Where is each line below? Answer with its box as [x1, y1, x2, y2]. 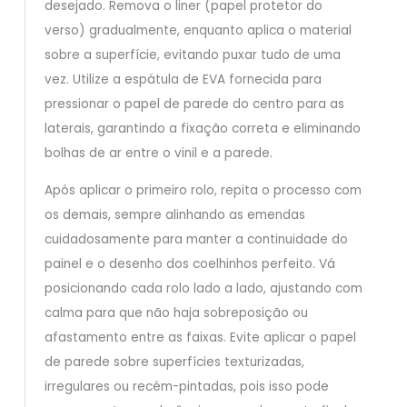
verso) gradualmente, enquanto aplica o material [44, 21, 352, 39]
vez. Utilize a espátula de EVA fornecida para [44, 70, 322, 88]
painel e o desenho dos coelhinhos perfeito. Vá [44, 254, 335, 273]
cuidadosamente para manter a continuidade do [44, 230, 348, 248]
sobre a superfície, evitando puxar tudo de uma [44, 45, 341, 64]
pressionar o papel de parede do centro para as [44, 94, 344, 113]
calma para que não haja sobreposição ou [44, 303, 308, 322]
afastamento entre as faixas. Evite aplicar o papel [44, 328, 356, 346]
